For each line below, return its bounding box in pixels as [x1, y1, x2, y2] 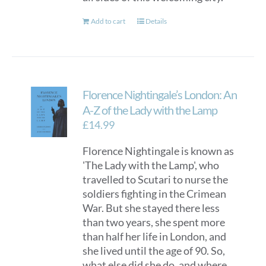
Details [145, 17, 167, 26]
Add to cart [91, 17, 126, 26]
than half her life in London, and [83, 230, 227, 243]
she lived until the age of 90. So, [83, 244, 226, 257]
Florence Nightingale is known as [83, 144, 235, 157]
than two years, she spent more [83, 216, 226, 229]
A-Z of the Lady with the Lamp [83, 103, 218, 117]
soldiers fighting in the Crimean [83, 187, 227, 200]
